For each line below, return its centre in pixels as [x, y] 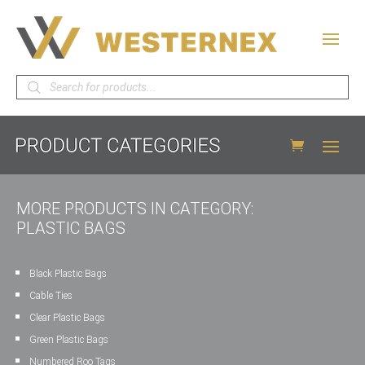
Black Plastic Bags [68, 274]
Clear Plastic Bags [67, 318]
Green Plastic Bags [69, 340]
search [36, 93]
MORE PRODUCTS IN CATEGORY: [135, 209]
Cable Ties [51, 296]
